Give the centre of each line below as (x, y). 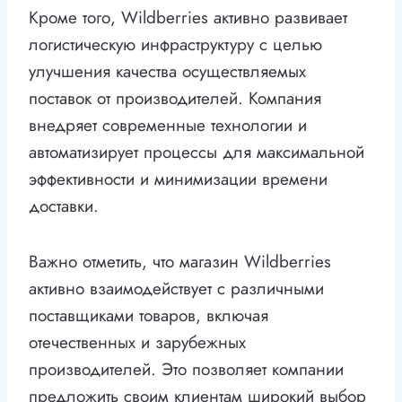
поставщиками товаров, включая (149, 316)
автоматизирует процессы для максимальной (197, 153)
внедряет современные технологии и (168, 126)
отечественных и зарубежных (137, 343)
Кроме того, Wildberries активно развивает (188, 18)
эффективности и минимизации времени (178, 179)
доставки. (64, 206)
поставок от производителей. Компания (175, 99)
